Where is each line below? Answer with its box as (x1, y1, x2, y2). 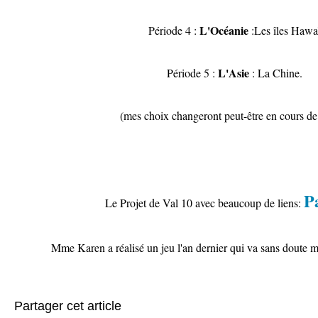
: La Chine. (248, 65, 302, 80)
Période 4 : (148, 23, 199, 38)
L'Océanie (199, 22, 248, 38)
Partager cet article (14, 299, 121, 313)
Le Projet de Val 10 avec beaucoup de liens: (104, 195, 304, 210)
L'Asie (217, 65, 249, 81)
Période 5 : (166, 65, 218, 80)
